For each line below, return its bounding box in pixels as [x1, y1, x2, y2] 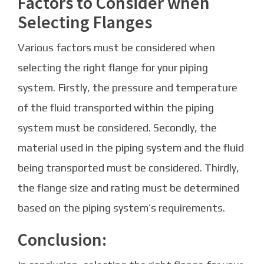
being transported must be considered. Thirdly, [18, 161, 239, 174]
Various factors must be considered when [18, 41, 215, 54]
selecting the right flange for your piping [18, 61, 208, 74]
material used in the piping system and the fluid [18, 141, 244, 154]
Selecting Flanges [18, 11, 152, 34]
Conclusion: [18, 228, 107, 251]
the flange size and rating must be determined [18, 181, 239, 194]
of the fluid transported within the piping [18, 101, 214, 114]
